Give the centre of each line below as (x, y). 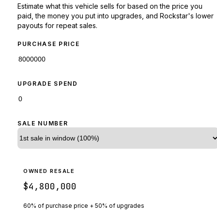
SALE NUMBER (43, 123)
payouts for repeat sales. (57, 25)
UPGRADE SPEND (48, 83)
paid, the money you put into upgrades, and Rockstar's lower (116, 15)
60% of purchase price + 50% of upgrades (84, 205)
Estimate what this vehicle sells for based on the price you (110, 6)
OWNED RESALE (49, 171)
